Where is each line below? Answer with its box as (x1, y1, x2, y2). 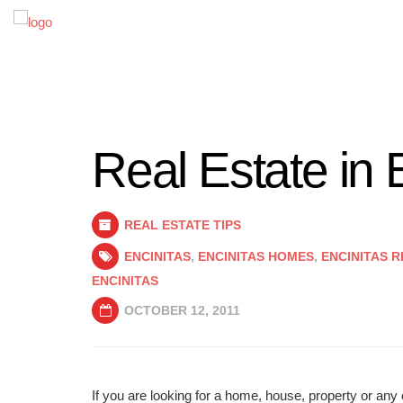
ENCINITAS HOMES (198, 249, 314, 264)
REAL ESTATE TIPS (124, 218, 241, 232)
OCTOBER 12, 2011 (121, 303, 240, 318)
